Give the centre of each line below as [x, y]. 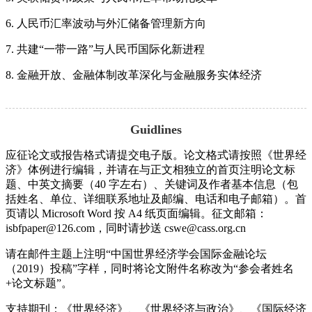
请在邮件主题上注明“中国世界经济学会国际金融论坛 [136, 253]
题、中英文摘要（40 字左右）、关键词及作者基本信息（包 [152, 184]
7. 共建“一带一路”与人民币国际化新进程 [105, 49]
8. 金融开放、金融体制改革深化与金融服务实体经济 [134, 75]
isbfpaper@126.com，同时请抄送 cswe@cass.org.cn [126, 228]
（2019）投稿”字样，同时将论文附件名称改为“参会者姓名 [150, 268]
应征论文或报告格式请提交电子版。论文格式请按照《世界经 [156, 155]
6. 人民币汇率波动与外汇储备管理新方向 [106, 23]
